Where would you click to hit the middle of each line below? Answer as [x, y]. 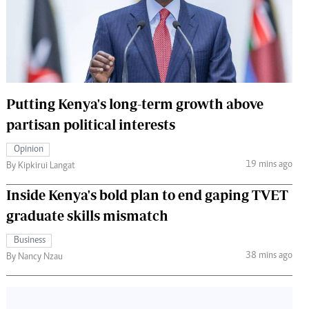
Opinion [29, 149]
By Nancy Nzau [34, 257]
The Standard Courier [151, 16]
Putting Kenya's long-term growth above [135, 103]
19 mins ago [269, 165]
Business [30, 240]
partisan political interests [91, 124]
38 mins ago [269, 256]
